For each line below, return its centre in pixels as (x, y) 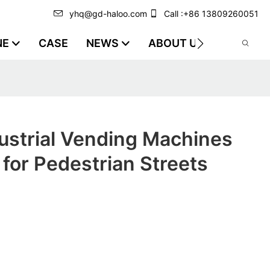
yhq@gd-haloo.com (108, 14)
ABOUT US (176, 43)
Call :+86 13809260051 (211, 14)
